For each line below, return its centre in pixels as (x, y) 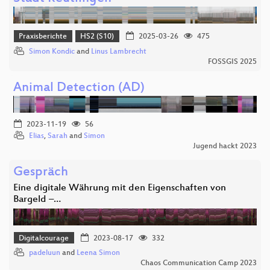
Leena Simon (98, 253)
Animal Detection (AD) (79, 88)
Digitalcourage (44, 239)
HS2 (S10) (97, 37)
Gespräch (41, 172)
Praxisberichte (43, 37)
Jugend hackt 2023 (225, 146)
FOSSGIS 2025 (232, 62)
